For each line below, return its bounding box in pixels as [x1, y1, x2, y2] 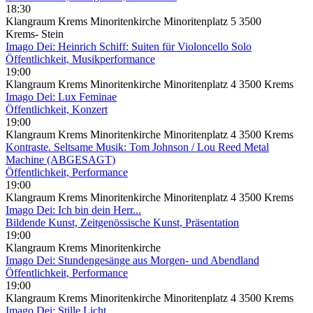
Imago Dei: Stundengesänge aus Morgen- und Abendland [6, 254, 259, 266]
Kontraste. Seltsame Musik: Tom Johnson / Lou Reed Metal [6, 140, 269, 153]
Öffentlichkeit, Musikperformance [6, 52, 155, 65]
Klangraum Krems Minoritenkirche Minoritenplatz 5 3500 [6, 15, 261, 27]
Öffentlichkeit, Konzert [6, 103, 108, 115]
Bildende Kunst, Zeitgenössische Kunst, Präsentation [6, 216, 239, 228]
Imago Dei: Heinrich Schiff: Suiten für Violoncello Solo [6, 40, 252, 52]
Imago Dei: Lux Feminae [6, 90, 117, 103]
